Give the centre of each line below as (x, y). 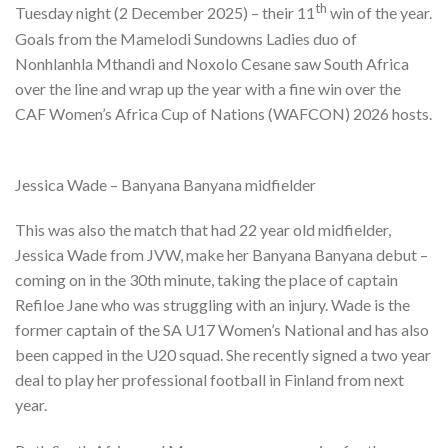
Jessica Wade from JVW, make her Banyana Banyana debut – (221, 255)
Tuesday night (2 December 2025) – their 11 (165, 13)
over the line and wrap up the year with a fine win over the (208, 88)
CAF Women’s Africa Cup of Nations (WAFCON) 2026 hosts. (223, 113)
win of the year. (379, 13)
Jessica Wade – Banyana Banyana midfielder (165, 184)
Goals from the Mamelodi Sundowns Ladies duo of (186, 38)
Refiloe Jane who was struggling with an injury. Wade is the (212, 305)
